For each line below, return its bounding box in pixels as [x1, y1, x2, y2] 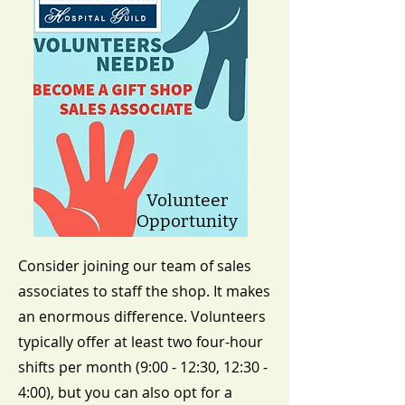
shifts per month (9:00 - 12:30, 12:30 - [18, 356, 268, 377]
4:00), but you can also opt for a [18, 381, 232, 402]
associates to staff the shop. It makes [18, 280, 270, 301]
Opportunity [137, 210, 238, 231]
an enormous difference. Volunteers [18, 306, 266, 326]
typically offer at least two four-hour [18, 331, 263, 352]
